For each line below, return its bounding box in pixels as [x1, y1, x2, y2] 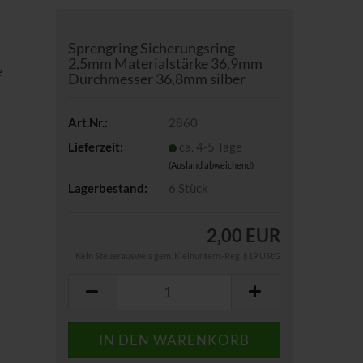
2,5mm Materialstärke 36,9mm [67, 54, 263, 72]
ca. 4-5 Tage [178, 139, 242, 154]
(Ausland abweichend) [168, 159, 254, 170]
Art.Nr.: [67, 114, 108, 130]
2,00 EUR [207, 224, 280, 246]
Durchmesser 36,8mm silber [67, 70, 246, 88]
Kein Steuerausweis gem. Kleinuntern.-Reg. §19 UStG [75, 250, 280, 261]
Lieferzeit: [67, 139, 123, 154]
